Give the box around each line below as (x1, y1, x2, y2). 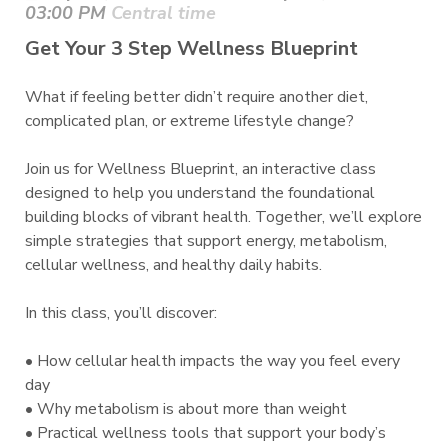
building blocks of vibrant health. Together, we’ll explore (25, 206, 422, 229)
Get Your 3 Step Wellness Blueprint (25, 35, 358, 63)
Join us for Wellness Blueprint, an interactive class (25, 158, 376, 181)
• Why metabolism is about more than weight (25, 398, 347, 421)
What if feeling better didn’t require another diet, (25, 86, 368, 109)
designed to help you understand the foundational (25, 182, 375, 205)
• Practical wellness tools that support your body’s (25, 422, 386, 445)
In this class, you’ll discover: (25, 302, 217, 325)
